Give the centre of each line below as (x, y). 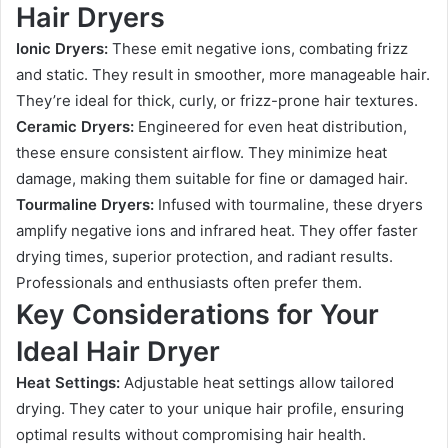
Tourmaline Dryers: (85, 204)
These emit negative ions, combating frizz (258, 48)
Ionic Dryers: (62, 48)
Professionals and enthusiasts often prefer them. (189, 282)
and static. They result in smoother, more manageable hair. (223, 74)
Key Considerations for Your (197, 314)
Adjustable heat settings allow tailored (257, 382)
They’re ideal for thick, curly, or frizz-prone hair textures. (217, 100)
